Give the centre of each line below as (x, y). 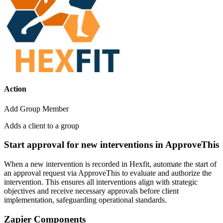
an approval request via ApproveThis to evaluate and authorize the (108, 173)
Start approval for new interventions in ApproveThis (111, 145)
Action (15, 89)
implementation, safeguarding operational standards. (85, 200)
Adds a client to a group (42, 125)
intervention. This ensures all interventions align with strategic (101, 182)
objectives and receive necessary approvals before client (91, 191)
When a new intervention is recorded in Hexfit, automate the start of (110, 164)
